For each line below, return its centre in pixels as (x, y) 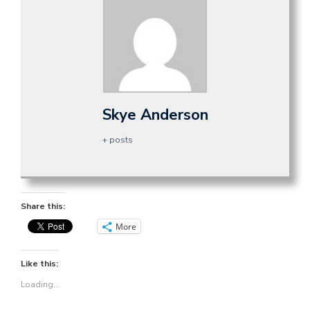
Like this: (39, 264)
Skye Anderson (155, 115)
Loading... (40, 285)
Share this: (43, 207)
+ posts (117, 140)
